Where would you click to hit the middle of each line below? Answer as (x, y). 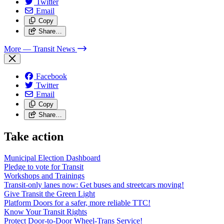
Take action (34, 136)
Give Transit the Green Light (49, 193)
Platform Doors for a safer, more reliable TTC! (77, 202)
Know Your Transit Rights (45, 211)
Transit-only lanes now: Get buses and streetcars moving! (94, 184)
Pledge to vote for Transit (44, 166)
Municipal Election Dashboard (52, 157)
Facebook (51, 76)
